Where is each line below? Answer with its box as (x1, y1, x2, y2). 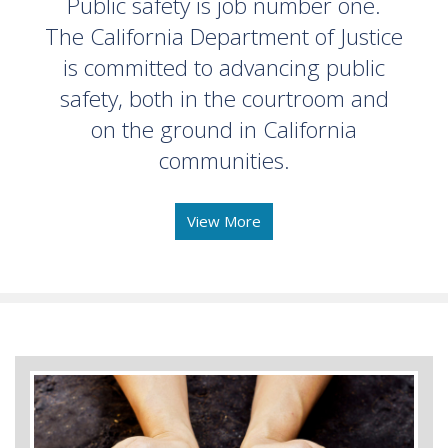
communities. (158, 144, 290, 176)
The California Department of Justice (45, 20, 403, 52)
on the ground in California (91, 113, 357, 145)
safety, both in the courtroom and (59, 82, 389, 114)
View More (187, 210, 261, 231)
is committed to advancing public (63, 51, 385, 83)
